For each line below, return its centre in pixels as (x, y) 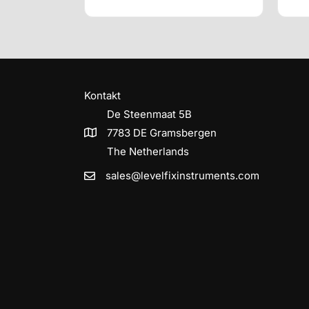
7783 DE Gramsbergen (162, 133)
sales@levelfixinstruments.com (182, 176)
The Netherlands (148, 152)
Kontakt (102, 96)
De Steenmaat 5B (149, 114)
